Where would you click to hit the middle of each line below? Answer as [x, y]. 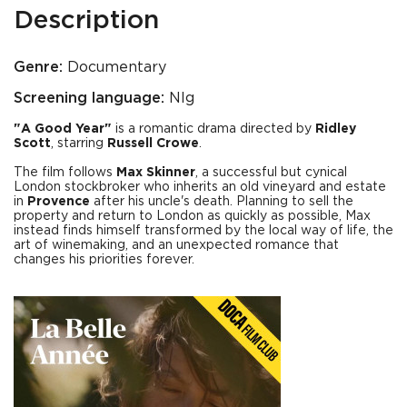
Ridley [336, 129]
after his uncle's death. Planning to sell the [222, 201]
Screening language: [89, 98]
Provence [59, 201]
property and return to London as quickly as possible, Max [192, 216]
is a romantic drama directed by [213, 129]
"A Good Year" [63, 129]
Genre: [38, 67]
